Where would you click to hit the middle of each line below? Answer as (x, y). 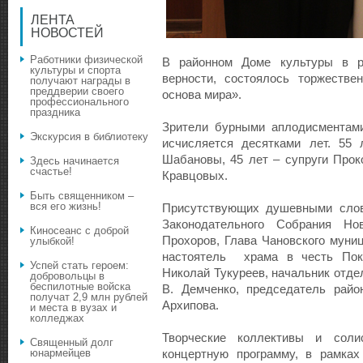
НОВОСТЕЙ (67, 33)
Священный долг (72, 343)
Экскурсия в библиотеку (89, 137)
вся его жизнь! (66, 207)
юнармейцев (60, 353)
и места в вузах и (73, 308)
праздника (55, 113)
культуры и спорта (75, 70)
